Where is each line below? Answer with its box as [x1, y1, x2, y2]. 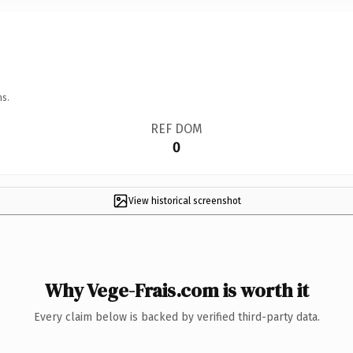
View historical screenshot [128, 195, 241, 206]
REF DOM [150, 121, 203, 136]
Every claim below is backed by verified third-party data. [33, 310, 320, 324]
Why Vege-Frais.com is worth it [44, 277, 309, 303]
